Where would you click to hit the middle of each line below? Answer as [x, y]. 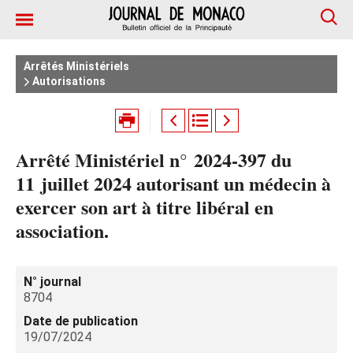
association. [62, 230]
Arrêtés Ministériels [76, 66]
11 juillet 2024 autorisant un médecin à [173, 183]
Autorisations [68, 81]
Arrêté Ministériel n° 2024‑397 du [154, 160]
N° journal [52, 282]
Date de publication [81, 321]
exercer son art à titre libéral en [145, 207]
